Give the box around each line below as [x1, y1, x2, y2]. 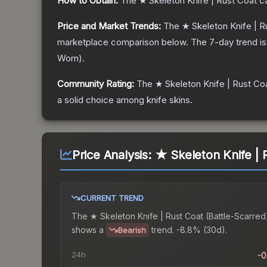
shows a [72, 224, 104, 235]
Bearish [118, 225, 146, 235]
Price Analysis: [72, 148, 155, 163]
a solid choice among [57, 94, 147, 106]
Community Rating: [57, 78, 134, 90]
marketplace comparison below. [57, 36, 188, 48]
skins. [167, 94, 193, 106]
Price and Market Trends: [57, 20, 161, 32]
